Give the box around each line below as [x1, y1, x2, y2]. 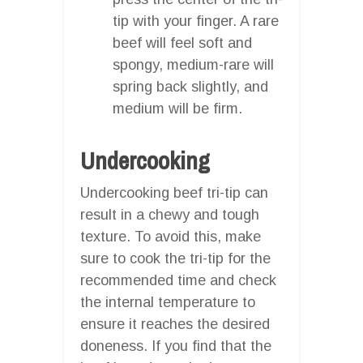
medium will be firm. [113, 100, 242, 117]
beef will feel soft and [113, 34, 252, 51]
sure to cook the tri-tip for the [80, 250, 271, 267]
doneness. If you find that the [80, 337, 271, 354]
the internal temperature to [80, 293, 255, 310]
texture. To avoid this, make [80, 228, 261, 245]
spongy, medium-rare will [113, 56, 274, 73]
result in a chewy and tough [80, 206, 259, 223]
